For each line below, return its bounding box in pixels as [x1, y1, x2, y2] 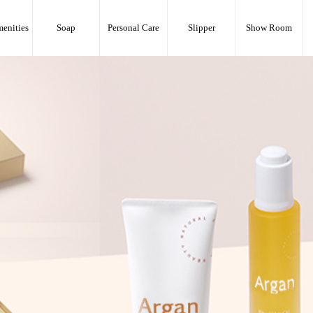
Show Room [245, 22, 292, 33]
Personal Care [108, 22, 160, 33]
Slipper [187, 22, 215, 33]
